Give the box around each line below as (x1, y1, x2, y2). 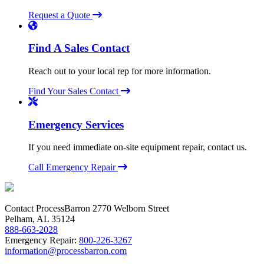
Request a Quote (28, 9, 93, 20)
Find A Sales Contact (28, 42, 130, 55)
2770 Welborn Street (90, 203, 169, 214)
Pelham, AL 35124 (5, 214, 75, 225)
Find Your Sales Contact (28, 86, 121, 97)
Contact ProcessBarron (5, 203, 90, 214)
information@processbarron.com (5, 246, 127, 256)
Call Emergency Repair (28, 162, 118, 173)
